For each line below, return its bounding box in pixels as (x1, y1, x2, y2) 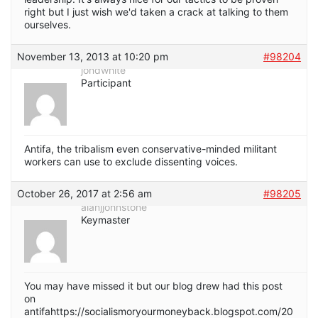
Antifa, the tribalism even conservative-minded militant (24, 142, 277, 155)
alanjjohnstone (81, 200, 147, 213)
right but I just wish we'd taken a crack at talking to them (24, 5, 288, 18)
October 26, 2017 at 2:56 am (17, 187, 152, 199)
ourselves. (24, 18, 71, 31)
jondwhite (81, 63, 126, 76)
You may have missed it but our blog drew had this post (24, 279, 283, 292)
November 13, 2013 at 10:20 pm (17, 50, 168, 62)
